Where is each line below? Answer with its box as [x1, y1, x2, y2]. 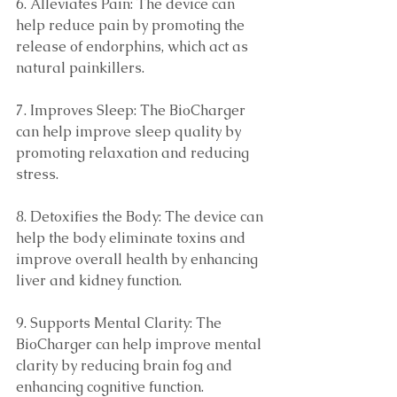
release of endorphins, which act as [16, 37, 252, 56]
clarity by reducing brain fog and [16, 356, 236, 375]
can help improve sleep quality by [16, 122, 245, 141]
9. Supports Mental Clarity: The [16, 314, 225, 332]
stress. [16, 165, 62, 183]
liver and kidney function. [16, 271, 182, 290]
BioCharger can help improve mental [16, 335, 265, 354]
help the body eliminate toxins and [16, 229, 249, 247]
